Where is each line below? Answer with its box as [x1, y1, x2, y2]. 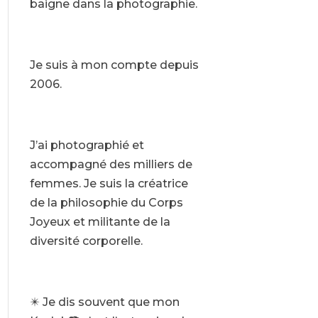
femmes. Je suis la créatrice [29, 177, 188, 191]
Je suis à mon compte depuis [29, 58, 199, 72]
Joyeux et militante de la [29, 215, 170, 229]
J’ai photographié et [29, 138, 144, 153]
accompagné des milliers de [29, 158, 192, 172]
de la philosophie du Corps [29, 196, 183, 210]
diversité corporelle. [29, 234, 143, 248]
